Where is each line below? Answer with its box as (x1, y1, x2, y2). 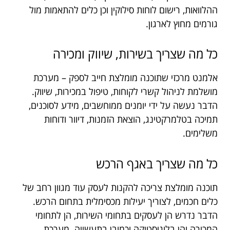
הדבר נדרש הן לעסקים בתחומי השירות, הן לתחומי (35, 208, 218, 221)
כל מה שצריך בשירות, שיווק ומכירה (53, 45, 218, 63)
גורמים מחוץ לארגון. (138, 17, 218, 30)
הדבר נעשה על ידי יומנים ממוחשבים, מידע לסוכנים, (29, 99, 218, 112)
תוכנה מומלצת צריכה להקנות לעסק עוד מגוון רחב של (23, 181, 218, 194)
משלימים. (180, 127, 218, 140)
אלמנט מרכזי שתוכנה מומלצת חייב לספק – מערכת (33, 71, 218, 84)
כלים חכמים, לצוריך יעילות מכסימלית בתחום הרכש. (33, 195, 218, 207)
